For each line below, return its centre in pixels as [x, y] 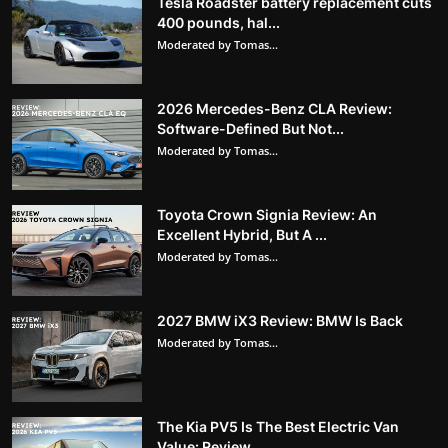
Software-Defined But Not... [250, 128]
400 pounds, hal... [218, 22]
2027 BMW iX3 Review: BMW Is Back [280, 320]
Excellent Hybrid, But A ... [242, 234]
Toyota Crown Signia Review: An [267, 214]
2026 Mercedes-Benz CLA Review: [274, 108]
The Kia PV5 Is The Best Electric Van [278, 426]
